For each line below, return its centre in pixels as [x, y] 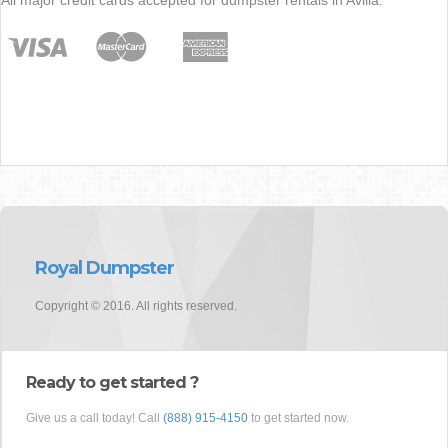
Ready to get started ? [112, 382]
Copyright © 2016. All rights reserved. [136, 305]
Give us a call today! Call [94, 417]
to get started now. [298, 417]
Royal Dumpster [104, 267]
